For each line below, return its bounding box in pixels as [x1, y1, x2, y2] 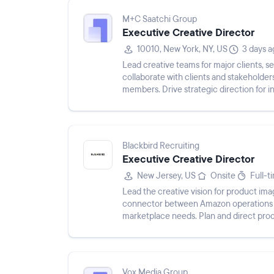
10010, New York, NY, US [137, 43, 228, 55]
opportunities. [122, 96, 175, 108]
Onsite [210, 170, 235, 182]
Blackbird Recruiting [122, 140, 199, 152]
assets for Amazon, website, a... [122, 223, 237, 234]
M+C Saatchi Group [122, 13, 197, 25]
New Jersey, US [137, 170, 196, 182]
